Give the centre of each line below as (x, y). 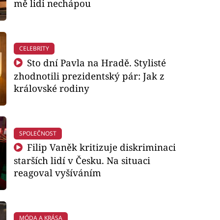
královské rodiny (51, 88)
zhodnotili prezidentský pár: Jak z (89, 76)
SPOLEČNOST (38, 133)
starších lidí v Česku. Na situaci (82, 161)
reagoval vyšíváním (57, 173)
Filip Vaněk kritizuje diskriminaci (100, 147)
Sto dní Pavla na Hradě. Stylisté (96, 62)
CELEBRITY (34, 49)
